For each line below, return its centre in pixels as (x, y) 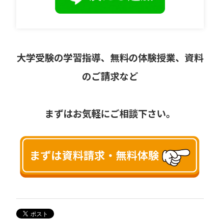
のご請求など (110, 76)
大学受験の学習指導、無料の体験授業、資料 (110, 58)
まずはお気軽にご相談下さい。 (110, 114)
